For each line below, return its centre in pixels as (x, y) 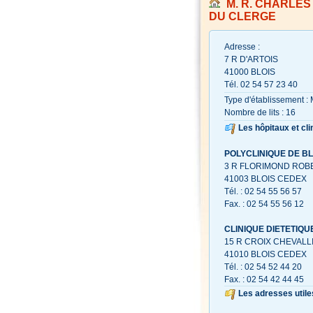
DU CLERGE (242, 16)
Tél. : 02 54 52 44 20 (263, 267)
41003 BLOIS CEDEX (265, 179)
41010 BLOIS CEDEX (265, 254)
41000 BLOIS (250, 72)
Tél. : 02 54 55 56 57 (263, 191)
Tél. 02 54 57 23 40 (261, 85)
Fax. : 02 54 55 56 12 (264, 204)
